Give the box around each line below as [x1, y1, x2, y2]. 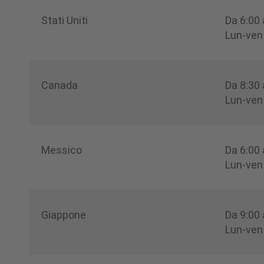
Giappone [41, 208, 86, 221]
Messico [41, 143, 82, 156]
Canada [41, 78, 78, 91]
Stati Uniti [41, 14, 88, 27]
